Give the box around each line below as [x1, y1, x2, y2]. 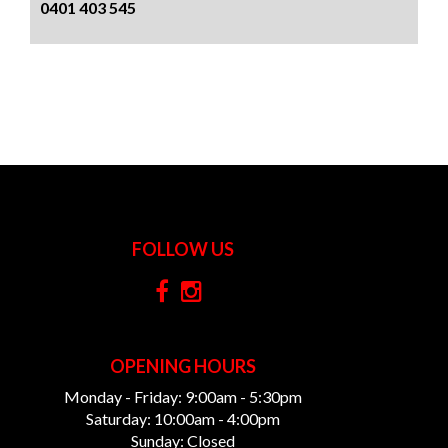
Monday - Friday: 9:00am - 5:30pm [64, 386, 302, 406]
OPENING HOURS [110, 354, 256, 377]
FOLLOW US [132, 237, 234, 260]
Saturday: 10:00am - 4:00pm [86, 408, 280, 428]
